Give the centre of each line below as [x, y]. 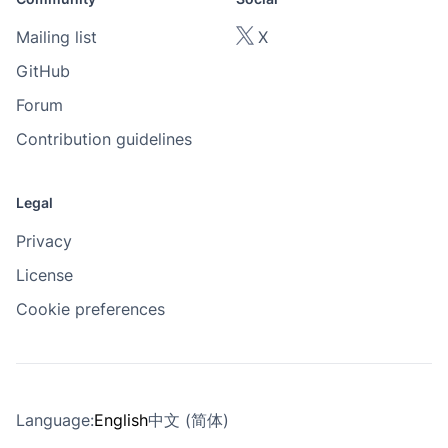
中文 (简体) [188, 420]
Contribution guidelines [104, 139]
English [121, 420]
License [44, 275]
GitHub [43, 71]
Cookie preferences [90, 309]
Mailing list [56, 37]
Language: [55, 420]
